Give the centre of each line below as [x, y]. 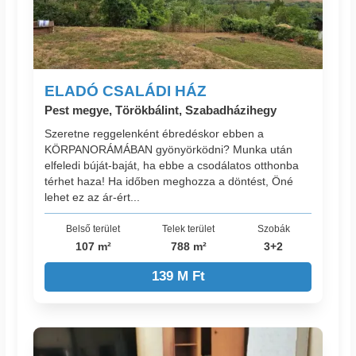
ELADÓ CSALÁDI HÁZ [126, 90]
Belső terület [93, 229]
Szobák [273, 229]
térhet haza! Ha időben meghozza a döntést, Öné [169, 182]
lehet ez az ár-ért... [93, 197]
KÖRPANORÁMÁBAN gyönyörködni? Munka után [169, 150]
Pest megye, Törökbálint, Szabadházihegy [161, 110]
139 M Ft [178, 277]
